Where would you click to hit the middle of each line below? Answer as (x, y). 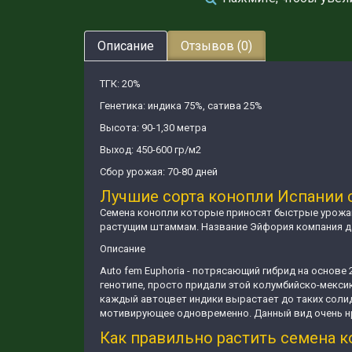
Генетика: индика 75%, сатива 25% (181, 106)
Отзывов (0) (216, 46)
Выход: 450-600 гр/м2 (150, 150)
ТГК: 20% (120, 84)
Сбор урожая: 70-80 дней (159, 172)
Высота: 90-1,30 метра (153, 128)
